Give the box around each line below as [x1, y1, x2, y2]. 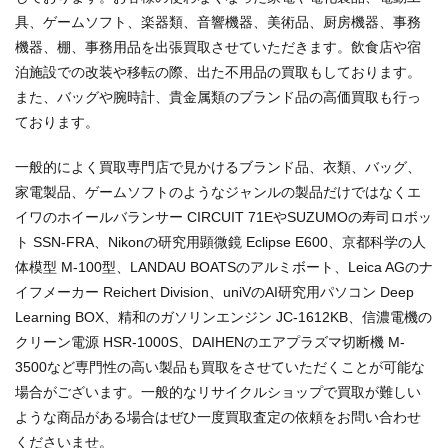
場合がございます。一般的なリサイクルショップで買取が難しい [15, 384, 421, 401]
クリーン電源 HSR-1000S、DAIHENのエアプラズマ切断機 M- [15, 334, 405, 351]
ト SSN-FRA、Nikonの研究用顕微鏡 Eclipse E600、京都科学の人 [15, 234, 426, 251]
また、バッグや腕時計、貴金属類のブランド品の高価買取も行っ [15, 89, 421, 106]
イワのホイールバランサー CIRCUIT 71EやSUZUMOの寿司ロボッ [15, 209, 432, 226]
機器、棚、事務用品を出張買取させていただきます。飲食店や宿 [15, 39, 421, 56]
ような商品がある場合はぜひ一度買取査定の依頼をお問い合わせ [15, 409, 421, 426]
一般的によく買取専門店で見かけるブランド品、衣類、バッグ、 [15, 159, 421, 176]
